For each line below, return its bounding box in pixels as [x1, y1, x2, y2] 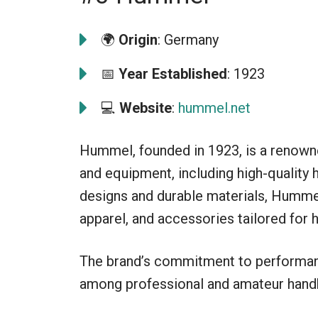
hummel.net [178, 99, 251, 116]
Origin [119, 31, 158, 48]
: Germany [158, 31, 219, 48]
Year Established [119, 65, 227, 82]
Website [119, 99, 172, 116]
